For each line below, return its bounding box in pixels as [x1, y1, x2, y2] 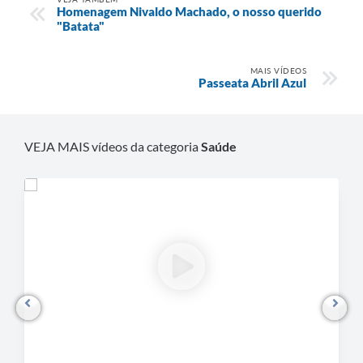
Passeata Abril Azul [199, 75, 306, 90]
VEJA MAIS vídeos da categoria [24, 138, 201, 154]
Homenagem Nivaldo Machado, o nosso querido [57, 3, 322, 19]
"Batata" [57, 18, 105, 33]
